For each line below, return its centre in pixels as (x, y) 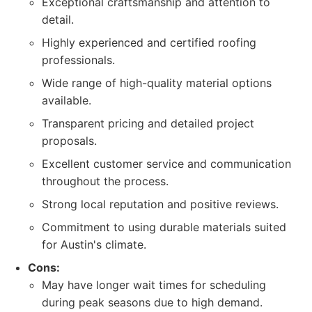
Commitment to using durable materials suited (164, 227)
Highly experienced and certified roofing (149, 42)
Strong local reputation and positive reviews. (160, 204)
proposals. (69, 141)
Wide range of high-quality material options (157, 83)
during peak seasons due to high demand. (152, 302)
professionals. (78, 60)
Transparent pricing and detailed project (148, 123)
